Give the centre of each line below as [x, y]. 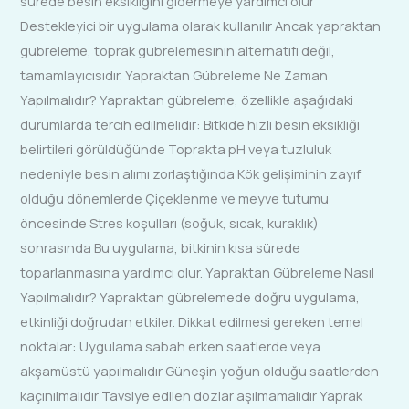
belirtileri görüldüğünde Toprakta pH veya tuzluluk [176, 149]
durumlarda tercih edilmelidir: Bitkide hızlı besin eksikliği [190, 125]
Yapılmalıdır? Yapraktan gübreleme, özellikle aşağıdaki [187, 100]
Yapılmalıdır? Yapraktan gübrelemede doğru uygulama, [190, 297]
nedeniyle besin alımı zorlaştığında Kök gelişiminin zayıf [191, 174]
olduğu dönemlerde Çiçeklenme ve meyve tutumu [175, 199]
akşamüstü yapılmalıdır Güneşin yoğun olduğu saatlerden [200, 371]
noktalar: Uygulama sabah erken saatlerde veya [171, 346]
